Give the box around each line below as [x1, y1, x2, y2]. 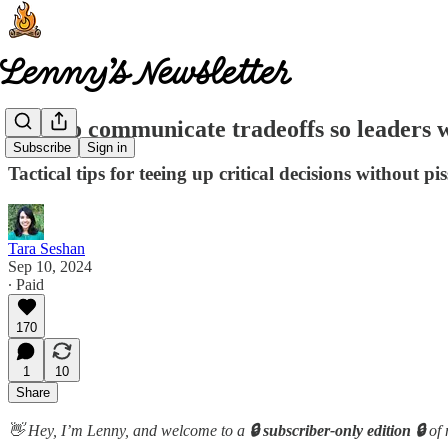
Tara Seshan [8, 239, 85, 257]
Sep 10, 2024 [8, 257, 92, 275]
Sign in [87, 140, 127, 156]
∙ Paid [8, 275, 44, 293]
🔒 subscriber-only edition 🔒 [245, 421, 429, 439]
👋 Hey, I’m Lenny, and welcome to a [8, 421, 245, 439]
